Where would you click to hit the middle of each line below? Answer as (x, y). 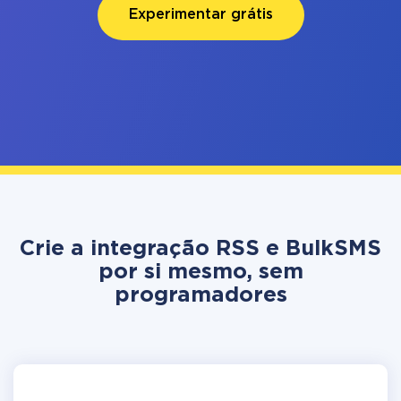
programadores (200, 295)
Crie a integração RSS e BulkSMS (200, 249)
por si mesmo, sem (200, 272)
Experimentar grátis (200, 15)
